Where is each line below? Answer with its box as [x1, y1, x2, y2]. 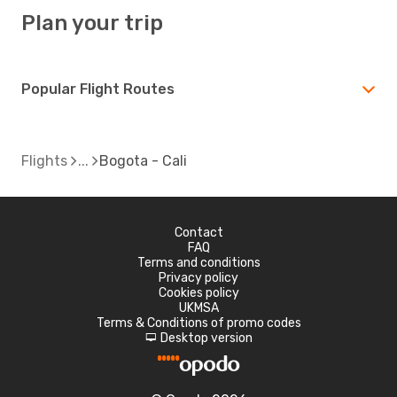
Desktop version [160, 330, 253, 346]
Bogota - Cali [99, 152, 187, 169]
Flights [21, 152, 67, 169]
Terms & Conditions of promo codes [96, 315, 301, 331]
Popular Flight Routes [21, 80, 175, 97]
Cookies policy [158, 284, 239, 300]
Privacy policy [159, 269, 238, 285]
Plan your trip [21, 10, 163, 35]
